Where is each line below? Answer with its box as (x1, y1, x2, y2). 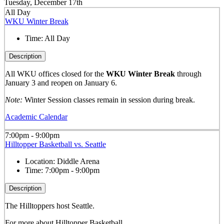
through (176, 69, 201, 78)
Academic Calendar (4, 112, 67, 121)
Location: (24, 157, 57, 165)
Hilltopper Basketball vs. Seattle (4, 140, 106, 148)
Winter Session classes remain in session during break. (22, 95, 195, 104)
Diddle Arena (56, 157, 99, 165)
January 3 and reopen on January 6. (4, 78, 119, 87)
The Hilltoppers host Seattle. (4, 201, 96, 210)
